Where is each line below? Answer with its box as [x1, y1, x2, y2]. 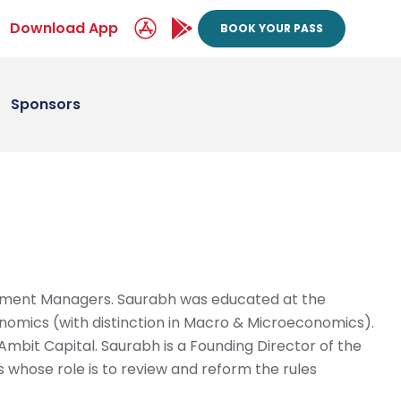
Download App [10, 18, 118, 38]
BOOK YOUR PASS [220, 21, 323, 36]
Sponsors [10, 94, 81, 115]
